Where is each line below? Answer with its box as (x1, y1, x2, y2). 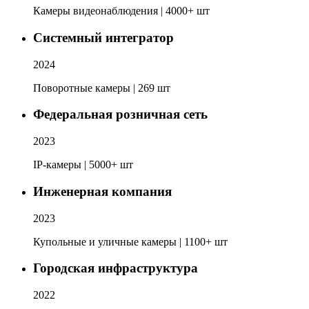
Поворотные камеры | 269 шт (33, 81, 170, 94)
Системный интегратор (33, 30, 174, 45)
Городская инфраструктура (33, 261, 198, 276)
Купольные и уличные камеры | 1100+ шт (33, 235, 228, 248)
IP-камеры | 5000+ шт (33, 159, 133, 171)
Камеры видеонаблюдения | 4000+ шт (33, 5, 210, 17)
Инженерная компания (33, 183, 172, 199)
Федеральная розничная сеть (33, 107, 208, 122)
